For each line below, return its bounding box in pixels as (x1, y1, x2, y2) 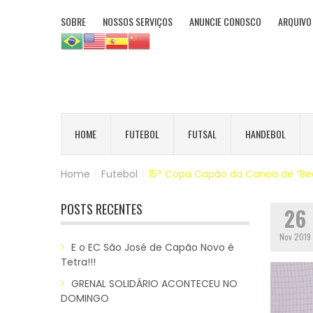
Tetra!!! (61, 254, 96, 269)
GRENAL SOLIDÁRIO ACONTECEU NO (71, 276, 238, 291)
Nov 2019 (279, 230, 311, 242)
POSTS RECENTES (61, 199, 143, 218)
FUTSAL (188, 126, 217, 141)
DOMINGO (61, 291, 109, 305)
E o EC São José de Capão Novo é (71, 240, 234, 254)
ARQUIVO (278, 14, 312, 29)
